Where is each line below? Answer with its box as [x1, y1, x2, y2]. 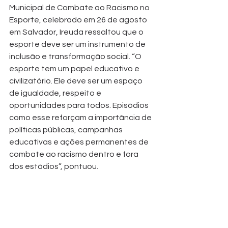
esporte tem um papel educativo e [9, 64, 141, 73]
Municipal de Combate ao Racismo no [9, 3, 151, 12]
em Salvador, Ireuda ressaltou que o [9, 27, 145, 36]
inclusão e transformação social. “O [9, 52, 143, 61]
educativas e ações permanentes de [9, 137, 150, 146]
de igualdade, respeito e [9, 89, 103, 97]
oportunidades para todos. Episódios [9, 101, 150, 109]
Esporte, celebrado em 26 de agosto [9, 15, 149, 24]
